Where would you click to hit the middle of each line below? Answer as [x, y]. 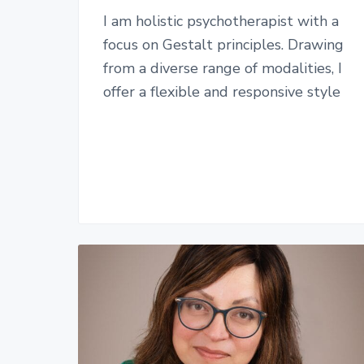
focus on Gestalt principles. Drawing [223, 45]
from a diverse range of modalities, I [223, 69]
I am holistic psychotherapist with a [221, 22]
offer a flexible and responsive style [222, 92]
